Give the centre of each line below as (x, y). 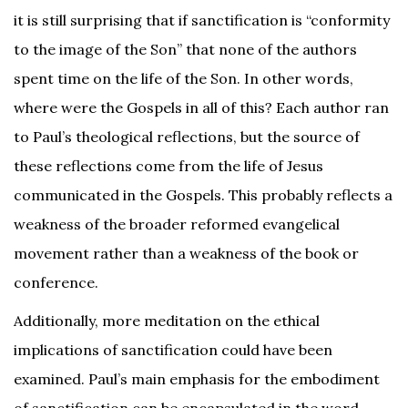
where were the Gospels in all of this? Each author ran (201, 108)
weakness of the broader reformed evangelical (177, 224)
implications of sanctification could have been (173, 350)
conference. (56, 283)
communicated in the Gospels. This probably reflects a (203, 195)
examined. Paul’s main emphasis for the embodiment (197, 379)
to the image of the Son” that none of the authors (185, 50)
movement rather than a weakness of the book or (186, 254)
